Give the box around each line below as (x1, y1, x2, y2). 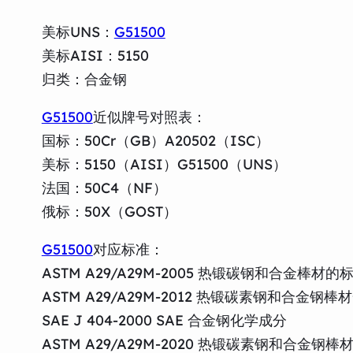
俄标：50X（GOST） (41, 202, 177, 221)
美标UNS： (41, 22, 114, 41)
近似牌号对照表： (92, 107, 206, 126)
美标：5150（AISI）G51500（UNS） (41, 154, 287, 173)
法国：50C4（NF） (41, 178, 167, 197)
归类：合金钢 (41, 69, 127, 88)
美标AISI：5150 (41, 46, 149, 65)
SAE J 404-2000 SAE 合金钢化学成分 (41, 310, 287, 329)
